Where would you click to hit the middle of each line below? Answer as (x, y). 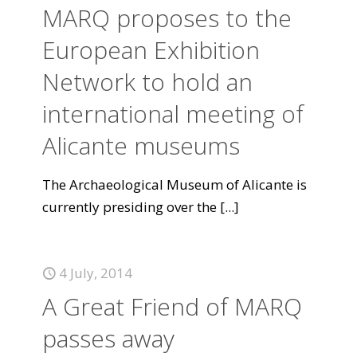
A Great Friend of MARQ (172, 306)
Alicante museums (141, 145)
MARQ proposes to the (167, 18)
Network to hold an (147, 82)
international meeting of (173, 114)
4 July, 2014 (96, 273)
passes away (108, 338)
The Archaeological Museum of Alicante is (175, 184)
